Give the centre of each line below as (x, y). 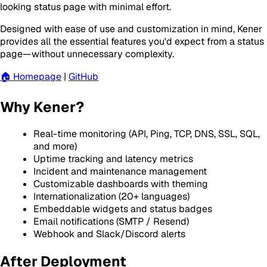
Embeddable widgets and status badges (123, 209)
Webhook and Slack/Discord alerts (109, 234)
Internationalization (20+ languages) (111, 197)
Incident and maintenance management (120, 172)
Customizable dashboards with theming (121, 184)
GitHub (83, 76)
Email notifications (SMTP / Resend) (111, 222)
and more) (55, 147)
